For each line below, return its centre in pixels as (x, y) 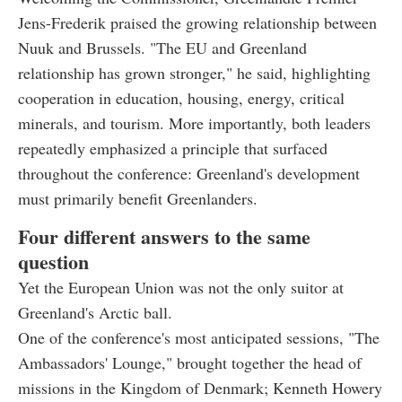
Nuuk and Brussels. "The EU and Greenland (162, 47)
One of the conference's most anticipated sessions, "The (199, 337)
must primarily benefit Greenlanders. (138, 198)
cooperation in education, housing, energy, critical (181, 97)
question (53, 261)
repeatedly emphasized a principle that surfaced (173, 148)
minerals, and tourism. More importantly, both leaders (194, 122)
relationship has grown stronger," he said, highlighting (194, 72)
